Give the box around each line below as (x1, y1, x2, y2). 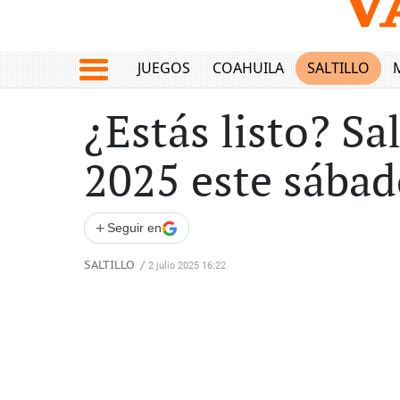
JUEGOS (137, 58, 190, 79)
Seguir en (107, 221, 162, 235)
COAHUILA (212, 58, 285, 79)
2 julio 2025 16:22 (148, 260, 226, 271)
